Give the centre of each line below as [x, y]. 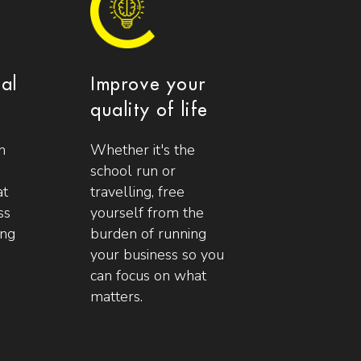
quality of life [149, 110]
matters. [116, 296]
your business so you [157, 254]
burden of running [148, 233]
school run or [133, 170]
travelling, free [137, 191]
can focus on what [148, 275]
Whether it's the [142, 149]
